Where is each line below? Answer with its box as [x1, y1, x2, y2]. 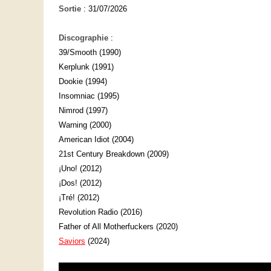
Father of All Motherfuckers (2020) [59, 222, 178, 232]
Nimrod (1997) [59, 106, 108, 116]
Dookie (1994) [59, 77, 107, 87]
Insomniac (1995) [59, 91, 119, 101]
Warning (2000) [59, 120, 111, 130]
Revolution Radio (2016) [59, 207, 142, 217]
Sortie [59, 4, 81, 14]
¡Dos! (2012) [59, 178, 102, 188]
